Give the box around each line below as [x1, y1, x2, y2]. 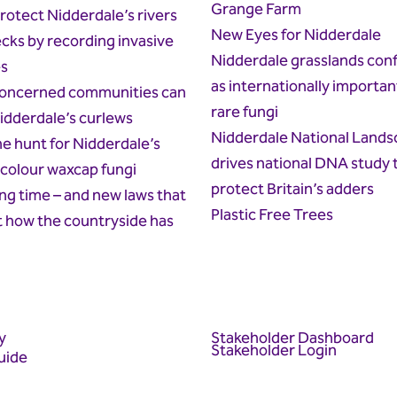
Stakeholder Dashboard [210, 324, 374, 351]
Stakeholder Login [210, 338, 337, 364]
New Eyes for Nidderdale [210, 22, 381, 49]
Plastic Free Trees [210, 202, 333, 229]
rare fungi [210, 99, 278, 126]
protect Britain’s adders [210, 176, 377, 203]
